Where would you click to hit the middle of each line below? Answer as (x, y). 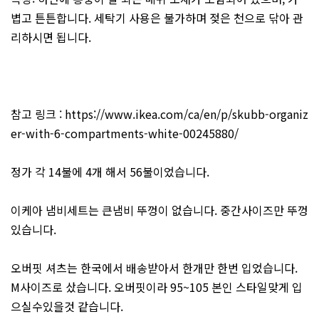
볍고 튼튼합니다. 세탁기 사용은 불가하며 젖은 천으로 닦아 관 (157, 18)
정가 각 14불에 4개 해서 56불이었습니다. (110, 172)
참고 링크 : (38, 114)
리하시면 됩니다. (51, 37)
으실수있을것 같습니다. (67, 307)
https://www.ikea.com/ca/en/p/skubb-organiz (187, 114)
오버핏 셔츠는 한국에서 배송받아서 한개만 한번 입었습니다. (154, 268)
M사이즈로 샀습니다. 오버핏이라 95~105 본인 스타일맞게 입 (157, 287)
